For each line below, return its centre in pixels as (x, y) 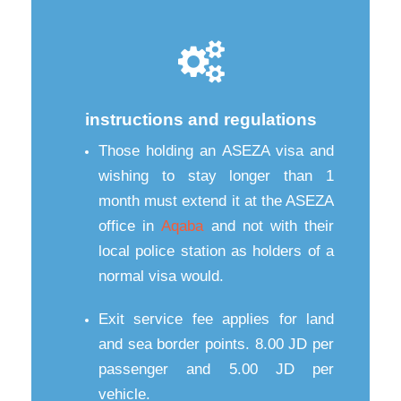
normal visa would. (161, 276)
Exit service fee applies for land (216, 319)
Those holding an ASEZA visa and (216, 150)
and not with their (273, 226)
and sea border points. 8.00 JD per (216, 344)
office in (130, 226)
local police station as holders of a (216, 251)
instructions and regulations (200, 119)
